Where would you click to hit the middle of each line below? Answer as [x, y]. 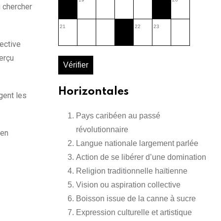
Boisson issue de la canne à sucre [136, 199]
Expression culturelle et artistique [134, 213]
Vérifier [76, 65]
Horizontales [93, 92]
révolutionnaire [102, 130]
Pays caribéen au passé [118, 116]
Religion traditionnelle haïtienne [132, 171]
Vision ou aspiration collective [128, 185]
